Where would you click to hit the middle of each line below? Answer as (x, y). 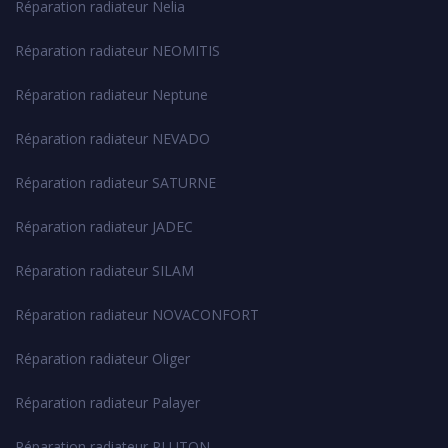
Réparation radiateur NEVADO (112, 138)
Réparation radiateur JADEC (104, 226)
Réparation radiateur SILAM (104, 270)
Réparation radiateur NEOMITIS (117, 50)
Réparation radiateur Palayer (107, 402)
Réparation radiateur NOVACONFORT (137, 314)
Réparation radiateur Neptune (111, 94)
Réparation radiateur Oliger (102, 358)
